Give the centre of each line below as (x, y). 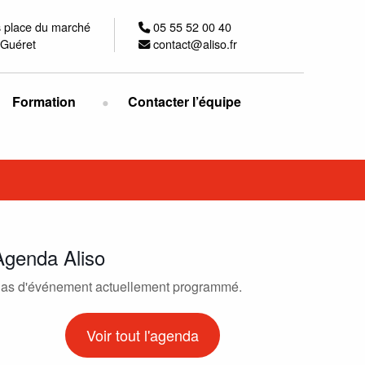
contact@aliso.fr (193, 44)
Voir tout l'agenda (142, 335)
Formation (44, 101)
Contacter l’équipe (185, 101)
